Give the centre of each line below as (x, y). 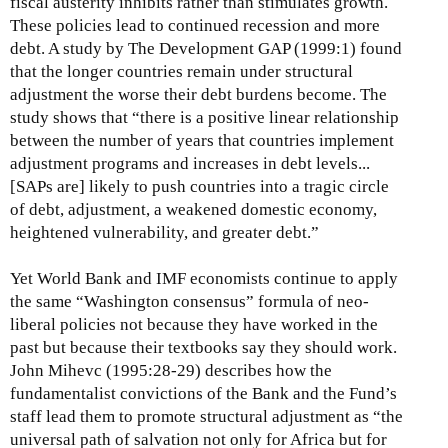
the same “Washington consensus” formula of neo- (189, 302)
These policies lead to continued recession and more (195, 26)
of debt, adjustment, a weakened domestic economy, (193, 210)
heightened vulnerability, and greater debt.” (164, 233)
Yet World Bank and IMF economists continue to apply (204, 279)
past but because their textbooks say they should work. (203, 348)
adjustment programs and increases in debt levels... (190, 164)
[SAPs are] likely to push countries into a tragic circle (199, 187)
